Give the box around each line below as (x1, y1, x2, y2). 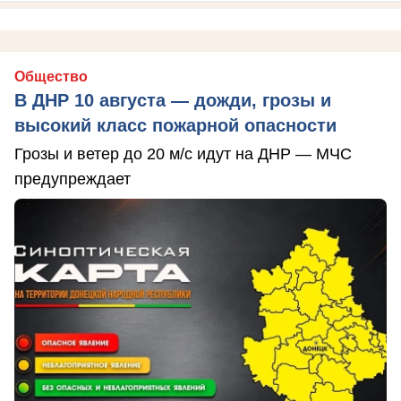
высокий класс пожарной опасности (14, 115, 337, 135)
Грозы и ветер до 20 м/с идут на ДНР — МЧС (14, 144, 352, 163)
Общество (14, 68, 88, 84)
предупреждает (14, 169, 131, 188)
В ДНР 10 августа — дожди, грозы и (14, 90, 331, 110)
